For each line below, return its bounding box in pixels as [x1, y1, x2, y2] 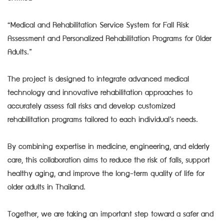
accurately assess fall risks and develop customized [7, 103, 175, 110]
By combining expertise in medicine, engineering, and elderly [7, 143, 209, 151]
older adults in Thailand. [7, 184, 85, 191]
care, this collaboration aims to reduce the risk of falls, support [7, 157, 210, 164]
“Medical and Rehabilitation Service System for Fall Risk [7, 22, 189, 29]
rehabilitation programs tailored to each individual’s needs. [7, 116, 198, 124]
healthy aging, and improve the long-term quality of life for [7, 170, 204, 178]
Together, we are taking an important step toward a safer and [7, 211, 213, 218]
